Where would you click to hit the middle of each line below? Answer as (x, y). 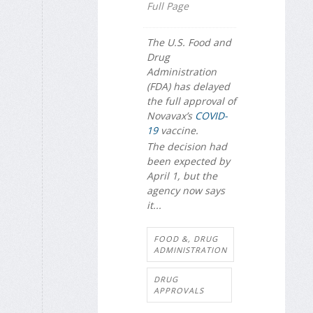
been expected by (188, 161)
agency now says (186, 190)
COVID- (211, 116)
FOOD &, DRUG (186, 239)
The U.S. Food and (189, 43)
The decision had (187, 146)
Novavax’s (171, 116)
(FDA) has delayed (188, 87)
